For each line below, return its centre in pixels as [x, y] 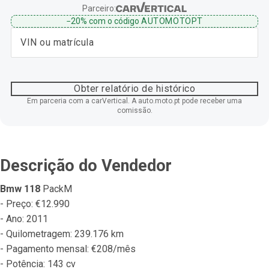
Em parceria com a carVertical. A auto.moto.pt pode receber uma [134, 101]
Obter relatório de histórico [134, 88]
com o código [114, 21]
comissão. [134, 110]
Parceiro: [99, 8]
